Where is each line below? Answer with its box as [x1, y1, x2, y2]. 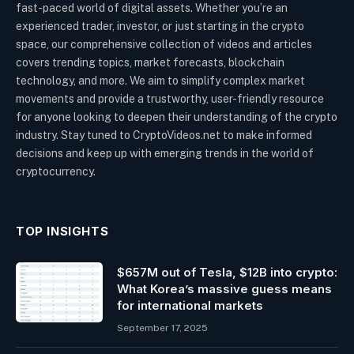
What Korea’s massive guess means [117, 281, 332, 297]
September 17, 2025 [117, 322, 208, 334]
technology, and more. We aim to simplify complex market [16, 74, 305, 88]
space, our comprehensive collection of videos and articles [16, 38, 312, 51]
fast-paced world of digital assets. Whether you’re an [16, 2, 288, 15]
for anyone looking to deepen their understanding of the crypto [16, 111, 337, 124]
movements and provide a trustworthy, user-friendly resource [16, 92, 324, 106]
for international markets [117, 298, 263, 314]
